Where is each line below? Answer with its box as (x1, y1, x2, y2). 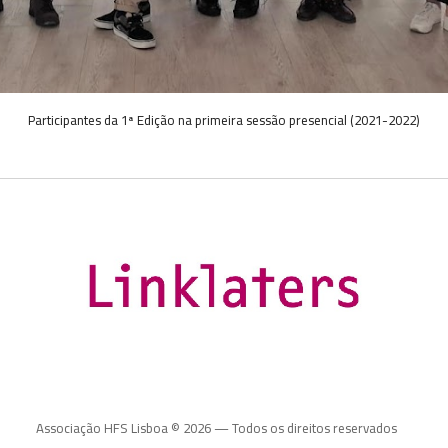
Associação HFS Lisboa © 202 (36, 416, 205, 441)
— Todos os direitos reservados (211, 416, 398, 441)
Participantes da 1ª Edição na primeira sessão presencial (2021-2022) (28, 108, 420, 134)
